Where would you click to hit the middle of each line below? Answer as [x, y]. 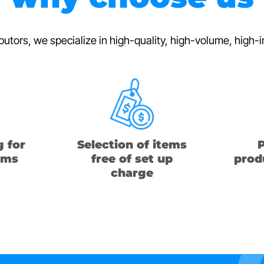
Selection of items [132, 144]
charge [132, 173]
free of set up [132, 159]
